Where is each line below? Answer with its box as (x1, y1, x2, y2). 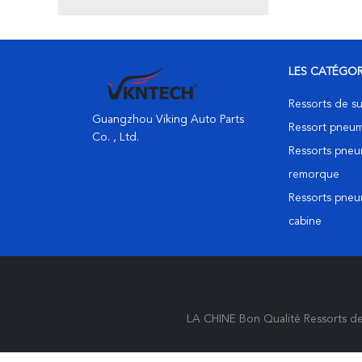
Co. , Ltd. (92, 132, 139, 143)
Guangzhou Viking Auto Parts (92, 114, 244, 125)
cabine (288, 216, 322, 227)
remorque (288, 169, 339, 180)
